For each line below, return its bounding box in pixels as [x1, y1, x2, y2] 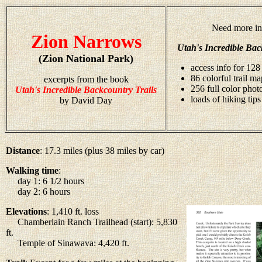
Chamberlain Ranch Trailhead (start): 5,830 [6, 216, 177, 227]
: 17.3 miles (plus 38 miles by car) [40, 145, 164, 156]
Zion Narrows [30, 31, 142, 52]
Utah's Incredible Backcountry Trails [15, 85, 157, 95]
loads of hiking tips [191, 94, 261, 104]
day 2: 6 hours [6, 186, 70, 196]
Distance [6, 145, 40, 156]
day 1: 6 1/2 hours [6, 175, 84, 186]
